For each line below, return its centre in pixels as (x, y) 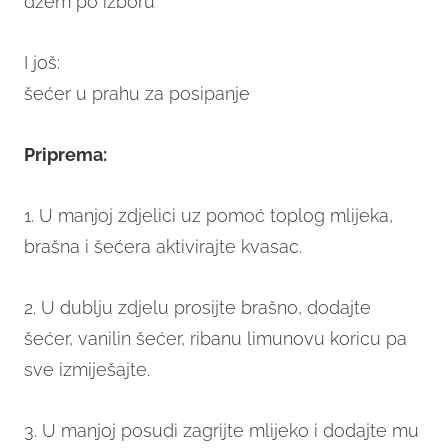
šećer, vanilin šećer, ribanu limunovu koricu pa (215, 339)
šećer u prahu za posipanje (137, 94)
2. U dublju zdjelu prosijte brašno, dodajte (197, 308)
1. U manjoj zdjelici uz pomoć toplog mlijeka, (208, 216)
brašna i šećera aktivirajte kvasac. (163, 247)
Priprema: (65, 155)
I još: (42, 63)
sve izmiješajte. (87, 370)
